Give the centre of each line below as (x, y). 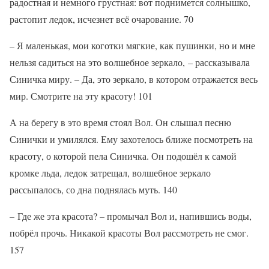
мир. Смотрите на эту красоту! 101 (81, 95)
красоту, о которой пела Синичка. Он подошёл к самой (123, 156)
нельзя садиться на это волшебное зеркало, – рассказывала (130, 62)
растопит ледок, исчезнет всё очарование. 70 (101, 19)
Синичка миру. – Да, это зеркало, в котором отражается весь (134, 79)
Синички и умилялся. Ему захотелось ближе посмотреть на (131, 139)
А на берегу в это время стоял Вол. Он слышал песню (120, 122)
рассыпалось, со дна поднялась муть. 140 (93, 189)
